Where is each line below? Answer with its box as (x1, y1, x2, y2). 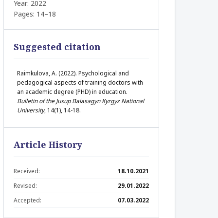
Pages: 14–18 (14, 9, 56, 18)
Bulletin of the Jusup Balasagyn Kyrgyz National (17, 97, 144, 105)
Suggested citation (14, 41, 101, 53)
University (17, 106, 44, 114)
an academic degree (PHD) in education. (17, 88, 127, 96)
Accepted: (14, 196, 41, 204)
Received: (14, 167, 40, 175)
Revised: (14, 182, 37, 190)
